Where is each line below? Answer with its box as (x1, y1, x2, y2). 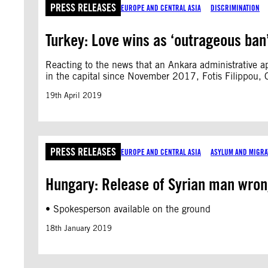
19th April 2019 (45, 91, 102, 100)
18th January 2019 (45, 224, 112, 233)
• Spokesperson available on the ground (45, 203, 211, 215)
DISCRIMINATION (211, 2, 260, 13)
